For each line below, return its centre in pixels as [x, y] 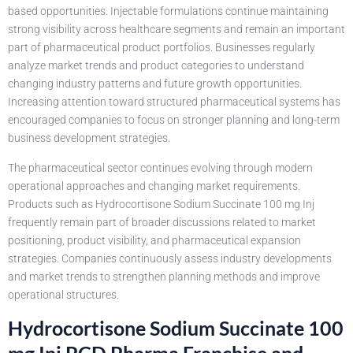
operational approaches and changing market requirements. [154, 186]
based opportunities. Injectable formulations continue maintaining [168, 11]
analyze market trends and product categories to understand [156, 66]
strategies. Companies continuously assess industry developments [170, 258]
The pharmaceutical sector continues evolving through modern [160, 167]
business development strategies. [89, 138]
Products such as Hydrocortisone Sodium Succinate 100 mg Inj [161, 204]
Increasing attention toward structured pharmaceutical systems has [174, 102]
